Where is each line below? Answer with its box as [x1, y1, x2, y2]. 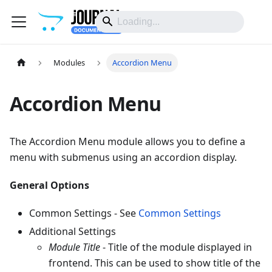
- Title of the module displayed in [100, 240, 252, 254]
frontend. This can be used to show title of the [49, 256, 260, 270]
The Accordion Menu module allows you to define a [10, 135, 245, 148]
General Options [10, 178, 89, 192]
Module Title [49, 240, 100, 254]
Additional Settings [29, 225, 116, 238]
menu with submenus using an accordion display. [10, 151, 237, 164]
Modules [53, 57, 86, 69]
